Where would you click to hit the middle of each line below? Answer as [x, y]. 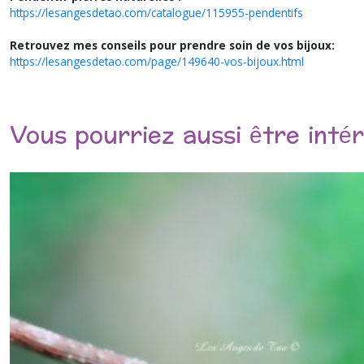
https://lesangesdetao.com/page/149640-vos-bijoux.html [157, 61]
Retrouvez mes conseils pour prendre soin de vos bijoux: [172, 45]
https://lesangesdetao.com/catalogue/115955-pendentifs [156, 13]
